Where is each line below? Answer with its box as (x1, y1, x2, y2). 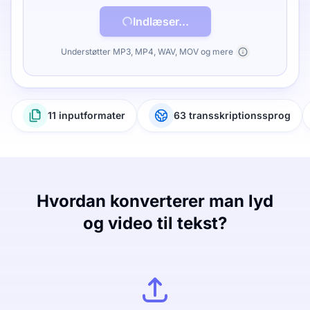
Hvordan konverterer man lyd (37, 191, 273, 211)
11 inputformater (48, 109, 125, 121)
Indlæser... (132, 15, 189, 28)
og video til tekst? (83, 213, 227, 233)
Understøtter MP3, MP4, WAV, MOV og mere (60, 46, 233, 57)
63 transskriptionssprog (174, 109, 291, 121)
